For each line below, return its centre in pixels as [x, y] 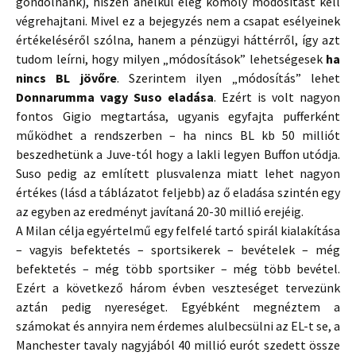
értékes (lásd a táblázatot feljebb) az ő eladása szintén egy [178, 192]
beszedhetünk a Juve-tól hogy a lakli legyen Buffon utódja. [178, 154]
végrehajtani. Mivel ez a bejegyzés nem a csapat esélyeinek [178, 21]
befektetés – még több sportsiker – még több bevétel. [178, 269]
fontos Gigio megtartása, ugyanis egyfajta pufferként [178, 116]
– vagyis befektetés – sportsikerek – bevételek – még [178, 250]
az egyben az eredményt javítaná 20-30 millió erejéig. [160, 211]
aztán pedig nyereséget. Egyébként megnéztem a [178, 307]
